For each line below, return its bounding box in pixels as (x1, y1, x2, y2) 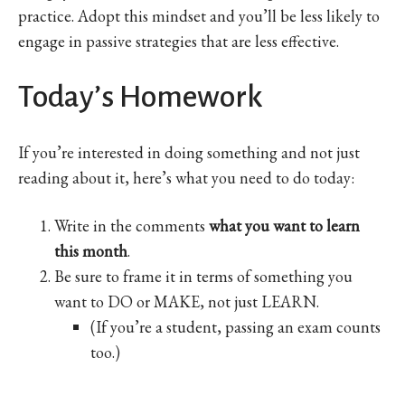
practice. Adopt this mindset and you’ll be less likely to (18, 5, 380, 26)
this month (54, 240, 127, 261)
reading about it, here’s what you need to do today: (18, 166, 354, 188)
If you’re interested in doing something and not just (18, 141, 360, 163)
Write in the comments (54, 214, 209, 236)
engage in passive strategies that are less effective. (18, 30, 339, 52)
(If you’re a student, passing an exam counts (90, 316, 381, 337)
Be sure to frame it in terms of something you (54, 265, 353, 287)
